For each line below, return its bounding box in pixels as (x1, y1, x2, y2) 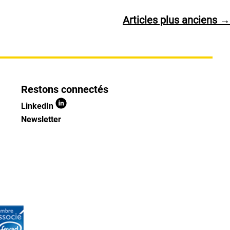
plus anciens (158, 13, 217, 26)
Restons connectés (21, 83, 109, 95)
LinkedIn (21, 101, 56, 111)
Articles (123, 13, 158, 26)
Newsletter (21, 114, 62, 124)
